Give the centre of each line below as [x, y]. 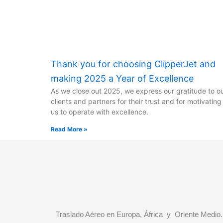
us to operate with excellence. [100, 112]
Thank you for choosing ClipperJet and [133, 64]
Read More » [69, 129]
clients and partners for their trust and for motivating [136, 102]
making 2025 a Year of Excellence [122, 79]
